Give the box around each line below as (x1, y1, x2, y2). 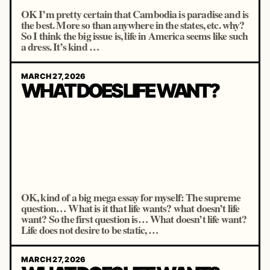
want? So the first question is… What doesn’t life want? (20, 211, 247, 227)
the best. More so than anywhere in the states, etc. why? (20, 17, 245, 33)
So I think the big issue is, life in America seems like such (20, 28, 248, 43)
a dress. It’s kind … (20, 39, 99, 54)
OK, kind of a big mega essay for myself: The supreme (20, 189, 240, 205)
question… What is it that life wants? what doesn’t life (20, 200, 240, 216)
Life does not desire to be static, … (20, 222, 159, 237)
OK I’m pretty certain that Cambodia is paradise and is (20, 6, 249, 22)
